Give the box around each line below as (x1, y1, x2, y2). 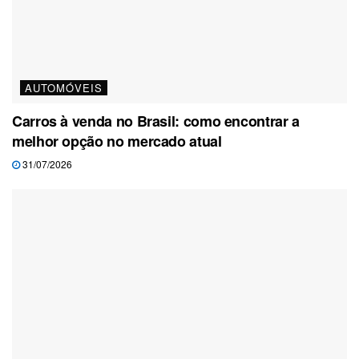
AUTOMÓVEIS (25, 80, 103, 96)
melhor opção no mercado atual (12, 131, 222, 152)
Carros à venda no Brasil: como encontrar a (12, 111, 300, 132)
